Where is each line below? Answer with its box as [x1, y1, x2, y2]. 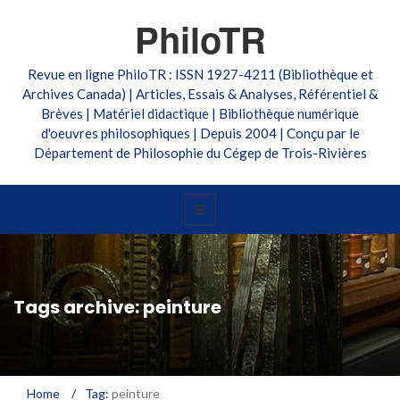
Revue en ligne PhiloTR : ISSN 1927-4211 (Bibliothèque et [27, 66, 373, 82]
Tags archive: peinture [13, 295, 221, 320]
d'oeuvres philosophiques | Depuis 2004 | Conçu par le [40, 125, 360, 141]
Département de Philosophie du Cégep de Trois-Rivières [33, 145, 367, 161]
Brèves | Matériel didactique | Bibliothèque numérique [41, 105, 359, 121]
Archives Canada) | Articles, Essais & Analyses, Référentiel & [22, 86, 378, 102]
